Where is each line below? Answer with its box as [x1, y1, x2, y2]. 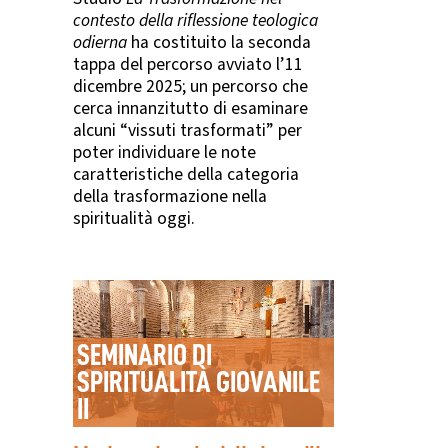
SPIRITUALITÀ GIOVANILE [77, 367, 320, 398]
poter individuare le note [73, 140, 256, 166]
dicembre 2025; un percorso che [73, 74, 308, 100]
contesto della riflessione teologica [73, 8, 318, 34]
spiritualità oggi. [73, 206, 195, 232]
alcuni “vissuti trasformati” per [73, 118, 302, 144]
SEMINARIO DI [77, 340, 212, 371]
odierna [73, 30, 127, 56]
